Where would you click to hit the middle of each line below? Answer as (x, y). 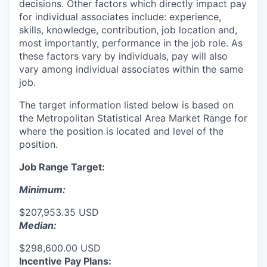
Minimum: (42, 190)
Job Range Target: (62, 167)
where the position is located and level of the (121, 131)
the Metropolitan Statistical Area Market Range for (133, 118)
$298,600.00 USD (60, 248)
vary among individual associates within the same (131, 69)
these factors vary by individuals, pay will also (123, 56)
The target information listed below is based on (126, 105)
